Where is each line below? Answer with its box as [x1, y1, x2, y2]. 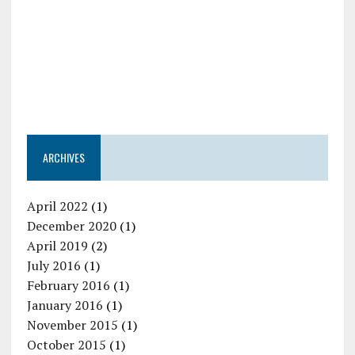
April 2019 [26, 236, 88, 254]
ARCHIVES [42, 148, 85, 166]
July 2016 [26, 256, 81, 274]
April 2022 [26, 197, 88, 215]
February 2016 [26, 276, 110, 294]
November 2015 [26, 315, 118, 334]
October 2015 [26, 335, 106, 353]
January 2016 [26, 296, 103, 314]
